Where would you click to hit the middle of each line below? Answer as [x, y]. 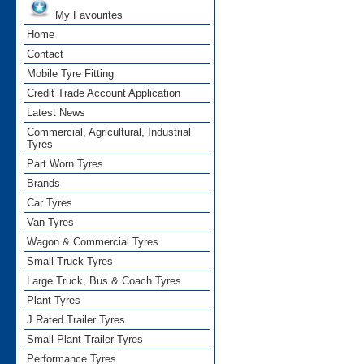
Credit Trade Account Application [104, 93]
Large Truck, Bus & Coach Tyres [104, 281]
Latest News [56, 113]
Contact [45, 54]
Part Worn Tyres [65, 164]
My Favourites [88, 15]
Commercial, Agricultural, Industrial [109, 132]
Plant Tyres [54, 301]
